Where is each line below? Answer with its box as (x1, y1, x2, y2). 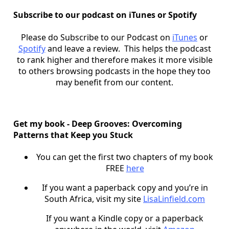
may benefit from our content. (56, 76, 173, 88)
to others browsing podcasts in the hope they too (18, 65, 211, 77)
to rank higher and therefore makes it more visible (16, 54, 213, 65)
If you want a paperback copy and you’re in (41, 182, 208, 194)
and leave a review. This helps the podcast (45, 42, 211, 54)
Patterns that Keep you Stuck (13, 129, 133, 141)
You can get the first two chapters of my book (36, 151, 213, 163)
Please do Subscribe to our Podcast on (21, 31, 172, 43)
